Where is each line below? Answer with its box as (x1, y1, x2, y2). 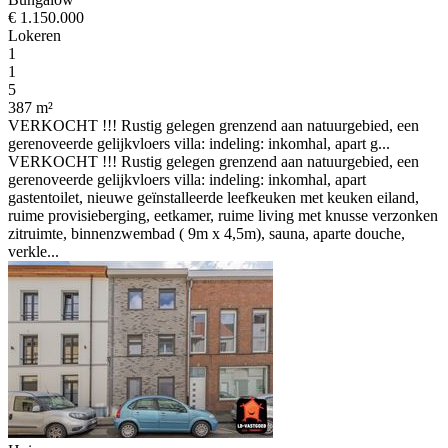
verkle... (8, 243, 59, 260)
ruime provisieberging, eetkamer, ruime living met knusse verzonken (8, 207, 438, 224)
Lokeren (8, 27, 61, 44)
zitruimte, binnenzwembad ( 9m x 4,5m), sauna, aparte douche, (8, 225, 405, 242)
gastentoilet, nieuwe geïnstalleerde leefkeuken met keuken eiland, (8, 189, 419, 206)
